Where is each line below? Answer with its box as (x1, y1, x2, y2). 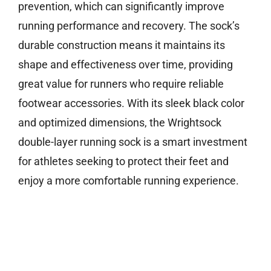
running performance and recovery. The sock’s (18, 19, 240, 33)
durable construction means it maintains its (18, 39, 225, 52)
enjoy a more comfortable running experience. (18, 174, 239, 188)
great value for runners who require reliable (18, 77, 224, 91)
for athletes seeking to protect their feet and (18, 155, 229, 168)
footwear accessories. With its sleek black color (18, 97, 244, 110)
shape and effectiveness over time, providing (18, 58, 233, 71)
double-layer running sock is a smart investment (18, 135, 247, 149)
